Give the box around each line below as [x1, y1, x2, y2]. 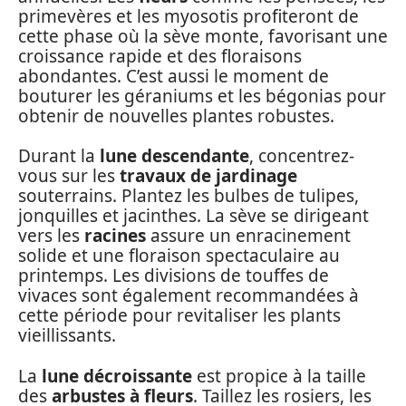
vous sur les [18, 164, 120, 188]
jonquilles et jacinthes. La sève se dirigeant [18, 204, 369, 228]
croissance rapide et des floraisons [18, 43, 302, 68]
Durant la [18, 144, 100, 169]
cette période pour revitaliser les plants [18, 304, 341, 328]
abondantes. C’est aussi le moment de [18, 63, 329, 88]
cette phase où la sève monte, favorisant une [18, 24, 388, 48]
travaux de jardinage [120, 164, 297, 188]
